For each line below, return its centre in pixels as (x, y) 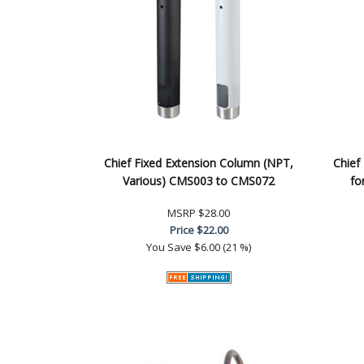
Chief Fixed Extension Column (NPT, (199, 162)
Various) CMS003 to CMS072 (199, 180)
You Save (169, 247)
